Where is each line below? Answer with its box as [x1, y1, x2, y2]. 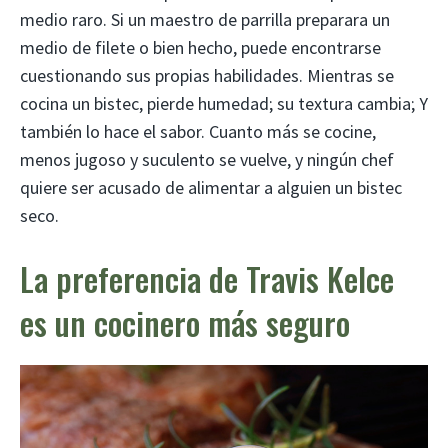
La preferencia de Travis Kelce [20, 255, 394, 303]
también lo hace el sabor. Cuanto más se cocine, [20, 120, 376, 144]
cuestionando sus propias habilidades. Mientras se [20, 64, 394, 88]
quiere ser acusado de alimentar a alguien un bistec [20, 176, 402, 200]
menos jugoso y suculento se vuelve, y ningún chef [20, 148, 394, 172]
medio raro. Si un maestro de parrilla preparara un [20, 8, 390, 32]
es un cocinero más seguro [20, 299, 350, 347]
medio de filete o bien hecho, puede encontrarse [20, 36, 381, 60]
